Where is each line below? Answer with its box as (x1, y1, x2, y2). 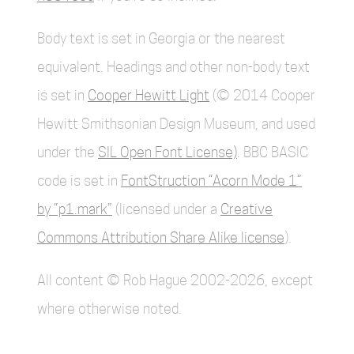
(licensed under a (112, 201, 220, 217)
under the (37, 144, 98, 160)
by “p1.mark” (37, 201, 112, 217)
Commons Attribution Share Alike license (37, 229, 284, 246)
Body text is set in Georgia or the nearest (37, 30, 285, 47)
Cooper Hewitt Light (88, 87, 209, 104)
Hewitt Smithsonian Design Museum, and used (37, 115, 315, 132)
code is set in (37, 172, 121, 189)
